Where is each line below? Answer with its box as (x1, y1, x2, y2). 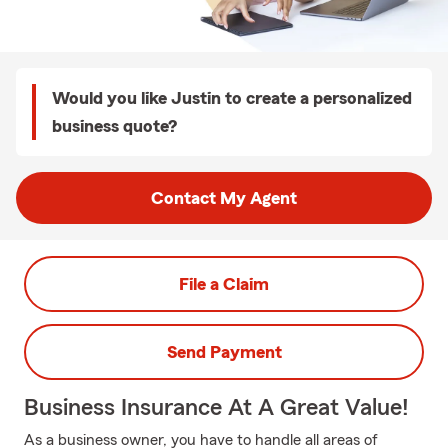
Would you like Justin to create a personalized (52, 89, 412, 107)
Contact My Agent (151, 189, 297, 207)
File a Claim (179, 275, 269, 293)
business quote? (52, 117, 177, 135)
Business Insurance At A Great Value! (24, 396, 409, 420)
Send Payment (166, 343, 282, 361)
